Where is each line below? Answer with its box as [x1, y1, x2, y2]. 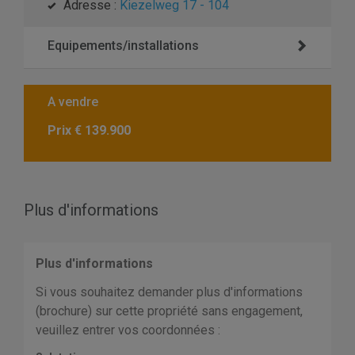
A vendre [48, 94, 98, 110]
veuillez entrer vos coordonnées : [36, 323, 220, 338]
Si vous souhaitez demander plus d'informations [36, 284, 303, 300]
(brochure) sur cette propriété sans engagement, [36, 303, 303, 319]
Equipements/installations [48, 38, 199, 54]
